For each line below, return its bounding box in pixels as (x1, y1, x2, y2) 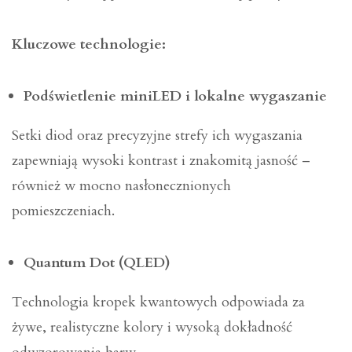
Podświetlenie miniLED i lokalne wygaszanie (24, 86, 328, 107)
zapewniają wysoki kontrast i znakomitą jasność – (12, 151, 310, 171)
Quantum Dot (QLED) (24, 253, 171, 273)
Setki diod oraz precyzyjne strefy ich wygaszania (12, 126, 302, 146)
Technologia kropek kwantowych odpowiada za (12, 292, 305, 313)
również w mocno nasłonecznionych (12, 176, 231, 196)
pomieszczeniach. (12, 201, 119, 222)
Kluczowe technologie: (12, 35, 166, 55)
